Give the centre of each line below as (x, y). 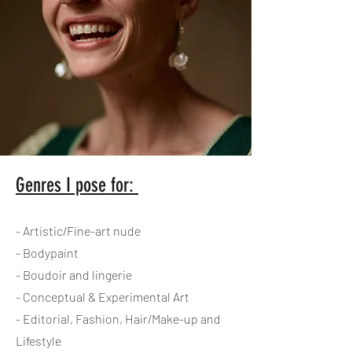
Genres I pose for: (77, 185)
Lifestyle (38, 341)
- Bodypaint (47, 253)
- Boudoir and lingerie (74, 275)
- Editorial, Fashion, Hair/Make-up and (118, 319)
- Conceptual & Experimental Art (103, 297)
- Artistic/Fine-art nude (78, 231)
